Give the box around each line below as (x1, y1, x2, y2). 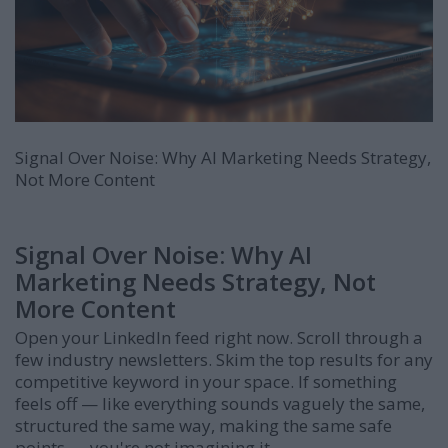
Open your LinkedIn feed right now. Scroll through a (15, 325, 423, 349)
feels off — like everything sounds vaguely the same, (15, 391, 425, 415)
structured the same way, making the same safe (15, 413, 392, 437)
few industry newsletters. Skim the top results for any (15, 347, 433, 371)
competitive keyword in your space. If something (15, 369, 397, 393)
